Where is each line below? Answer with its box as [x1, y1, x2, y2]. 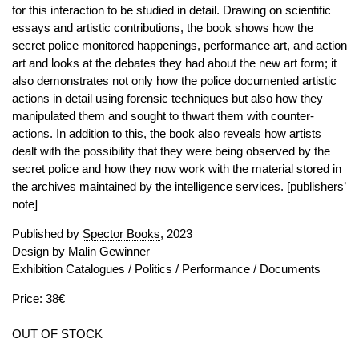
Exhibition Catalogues [12, 262, 125, 276]
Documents [260, 262, 321, 276]
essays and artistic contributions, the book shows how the [12, 21, 313, 34]
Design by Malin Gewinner [12, 244, 150, 258]
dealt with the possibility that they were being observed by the [12, 144, 330, 158]
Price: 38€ [12, 292, 65, 305]
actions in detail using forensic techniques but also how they [12, 91, 323, 105]
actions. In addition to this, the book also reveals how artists [12, 127, 321, 140]
